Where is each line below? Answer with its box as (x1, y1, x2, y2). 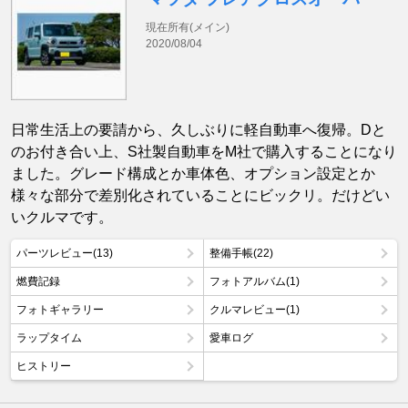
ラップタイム (16, 331, 82, 345)
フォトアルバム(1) (209, 275, 300, 289)
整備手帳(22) (209, 247, 273, 260)
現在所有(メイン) (146, 21, 230, 34)
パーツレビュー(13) (16, 247, 113, 260)
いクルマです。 (11, 209, 113, 226)
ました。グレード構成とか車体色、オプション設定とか (11, 166, 375, 182)
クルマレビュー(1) (209, 303, 300, 317)
